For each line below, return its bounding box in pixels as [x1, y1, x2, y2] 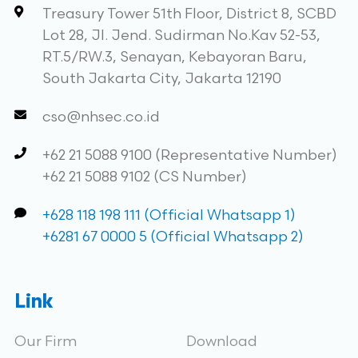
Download [186, 333, 257, 350]
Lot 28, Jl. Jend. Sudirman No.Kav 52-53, [42, 27, 320, 44]
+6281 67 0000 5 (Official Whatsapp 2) [42, 229, 304, 245]
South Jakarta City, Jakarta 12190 [42, 70, 281, 87]
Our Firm [14, 333, 77, 350]
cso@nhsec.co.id [42, 109, 160, 125]
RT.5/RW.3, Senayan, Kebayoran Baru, [42, 49, 307, 66]
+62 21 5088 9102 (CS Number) [42, 169, 247, 185]
